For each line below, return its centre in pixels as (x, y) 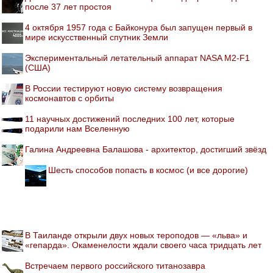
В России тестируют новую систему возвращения (124, 88)
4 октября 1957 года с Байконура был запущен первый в (139, 27)
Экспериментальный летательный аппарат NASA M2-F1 (137, 58)
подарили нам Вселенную (77, 128)
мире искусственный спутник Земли (97, 37)
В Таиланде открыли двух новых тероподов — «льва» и (136, 235)
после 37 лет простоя (68, 6)
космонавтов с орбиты (69, 98)
